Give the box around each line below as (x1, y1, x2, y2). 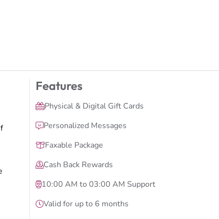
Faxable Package (45, 139, 103, 151)
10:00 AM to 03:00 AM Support (42, 178, 155, 190)
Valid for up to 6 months (44, 198, 129, 209)
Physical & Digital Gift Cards (44, 100, 144, 111)
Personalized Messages (44, 120, 127, 131)
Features (36, 78, 83, 93)
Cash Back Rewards (44, 159, 113, 170)
